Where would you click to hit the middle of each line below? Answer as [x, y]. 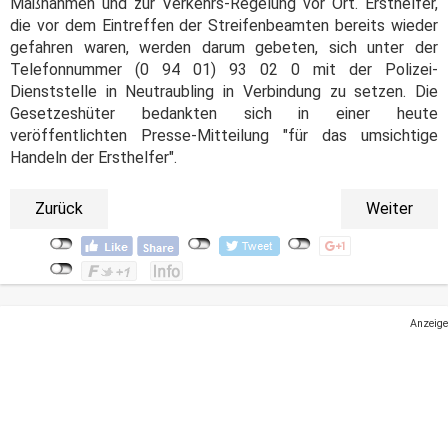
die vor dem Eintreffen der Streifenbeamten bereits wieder [224, 26]
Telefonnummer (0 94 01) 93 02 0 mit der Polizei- [224, 70]
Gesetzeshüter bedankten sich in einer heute [224, 114]
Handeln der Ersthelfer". [93, 158]
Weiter [389, 209]
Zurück [59, 209]
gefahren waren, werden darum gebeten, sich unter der [224, 48]
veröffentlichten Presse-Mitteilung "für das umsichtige [224, 136]
